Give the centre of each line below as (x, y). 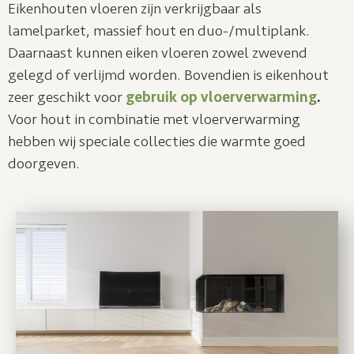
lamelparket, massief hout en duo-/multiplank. (159, 30)
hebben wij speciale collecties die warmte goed (157, 141)
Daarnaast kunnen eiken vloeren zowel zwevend (158, 53)
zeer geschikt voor (67, 97)
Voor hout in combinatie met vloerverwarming (154, 119)
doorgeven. (44, 163)
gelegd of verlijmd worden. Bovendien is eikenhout (168, 75)
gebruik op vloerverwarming (221, 97)
